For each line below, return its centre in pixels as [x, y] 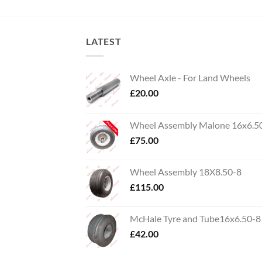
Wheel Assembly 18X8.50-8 [186, 171]
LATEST [104, 42]
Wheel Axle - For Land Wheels [190, 77]
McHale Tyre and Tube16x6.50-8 [195, 218]
